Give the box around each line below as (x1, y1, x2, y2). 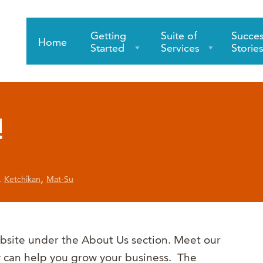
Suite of (161, 29, 197, 42)
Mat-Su (46, 174, 73, 184)
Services (161, 41, 200, 55)
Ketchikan (4, 174, 41, 184)
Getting (90, 29, 126, 42)
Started (90, 41, 124, 55)
